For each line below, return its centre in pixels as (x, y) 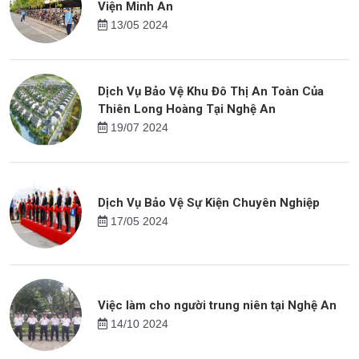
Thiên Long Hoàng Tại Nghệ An (187, 109)
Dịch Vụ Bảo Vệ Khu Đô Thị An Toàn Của (211, 92)
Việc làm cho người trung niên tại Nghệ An (217, 306)
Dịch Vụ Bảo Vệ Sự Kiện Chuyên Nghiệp (209, 203)
